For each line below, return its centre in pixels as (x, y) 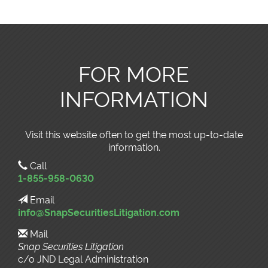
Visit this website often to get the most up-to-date (134, 134)
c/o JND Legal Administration (83, 258)
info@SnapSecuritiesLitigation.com (99, 212)
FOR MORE (134, 72)
